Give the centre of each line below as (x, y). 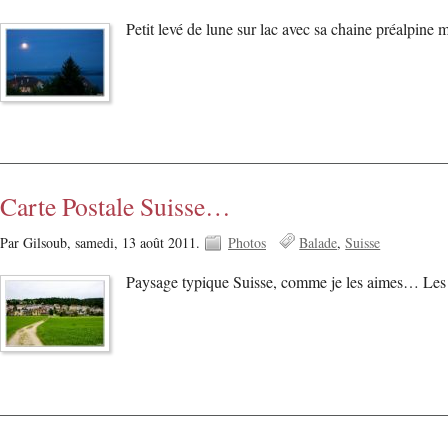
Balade (318, 242)
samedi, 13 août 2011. (139, 242)
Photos (247, 242)
